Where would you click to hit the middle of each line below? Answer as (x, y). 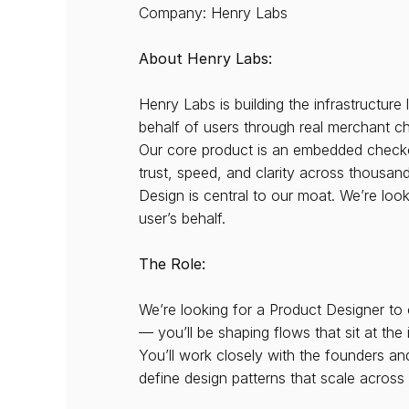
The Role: (172, 264)
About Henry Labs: (205, 58)
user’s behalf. (182, 218)
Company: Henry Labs (213, 13)
